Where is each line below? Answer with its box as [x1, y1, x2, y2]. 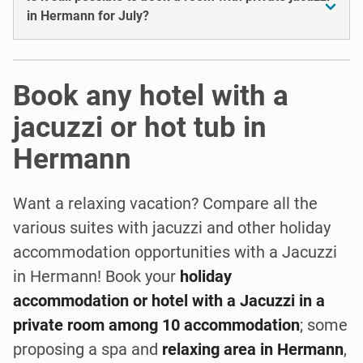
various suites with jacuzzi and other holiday [13, 217, 331, 237]
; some [300, 314, 348, 335]
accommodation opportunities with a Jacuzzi [13, 241, 337, 262]
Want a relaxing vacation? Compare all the [13, 193, 318, 213]
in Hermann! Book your [13, 266, 180, 286]
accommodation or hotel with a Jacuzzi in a [13, 290, 325, 310]
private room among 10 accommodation [13, 314, 300, 335]
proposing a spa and [13, 339, 162, 359]
